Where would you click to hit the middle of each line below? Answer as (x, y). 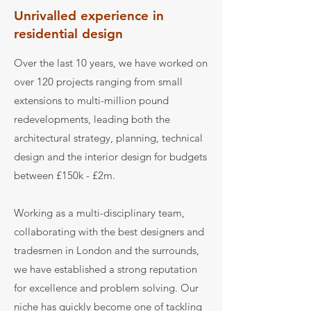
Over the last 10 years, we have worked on (111, 63)
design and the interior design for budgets (110, 157)
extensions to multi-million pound (91, 100)
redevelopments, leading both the (92, 119)
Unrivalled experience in (89, 16)
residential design (68, 34)
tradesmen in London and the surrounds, (107, 250)
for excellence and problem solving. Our (106, 288)
